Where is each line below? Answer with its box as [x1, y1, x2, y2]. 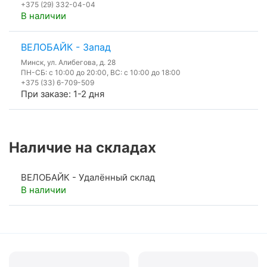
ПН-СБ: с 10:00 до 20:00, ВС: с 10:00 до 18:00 [21, 68, 181, 77]
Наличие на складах [9, 139, 156, 157]
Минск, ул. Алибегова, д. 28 [21, 58, 116, 67]
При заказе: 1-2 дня [21, 88, 104, 100]
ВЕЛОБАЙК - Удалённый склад [21, 172, 155, 184]
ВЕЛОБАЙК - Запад [21, 41, 111, 54]
